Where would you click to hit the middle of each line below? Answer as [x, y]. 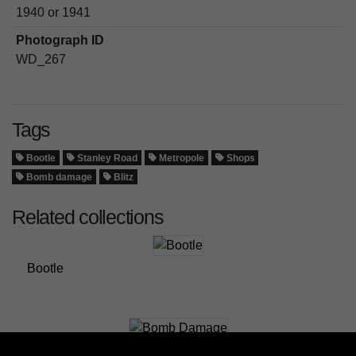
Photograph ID [60, 40]
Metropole [181, 158]
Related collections [88, 217]
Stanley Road [106, 158]
